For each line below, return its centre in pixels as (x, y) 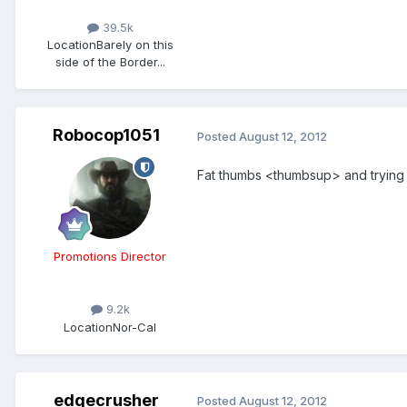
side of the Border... (110, 62)
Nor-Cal (134, 327)
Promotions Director (110, 257)
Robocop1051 (106, 135)
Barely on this (134, 45)
